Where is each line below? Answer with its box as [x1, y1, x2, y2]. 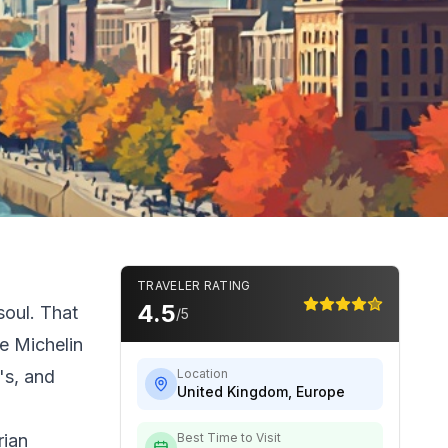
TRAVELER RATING [137, 278, 251, 293]
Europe [296, 383, 345, 400]
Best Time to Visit [177, 430, 281, 445]
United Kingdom [177, 383, 288, 400]
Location [177, 366, 228, 381]
